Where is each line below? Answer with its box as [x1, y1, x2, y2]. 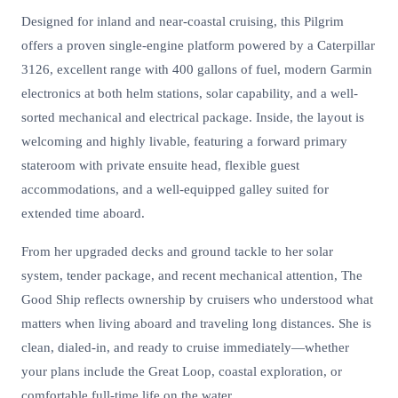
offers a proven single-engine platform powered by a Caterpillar [21, 38, 375, 53]
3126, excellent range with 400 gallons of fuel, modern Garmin [21, 62, 372, 77]
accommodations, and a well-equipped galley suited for [21, 182, 329, 197]
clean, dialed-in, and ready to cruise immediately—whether [21, 340, 349, 355]
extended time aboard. [21, 206, 145, 221]
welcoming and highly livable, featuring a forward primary [21, 134, 347, 149]
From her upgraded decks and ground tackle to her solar [21, 244, 333, 259]
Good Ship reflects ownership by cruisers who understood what [21, 292, 373, 307]
